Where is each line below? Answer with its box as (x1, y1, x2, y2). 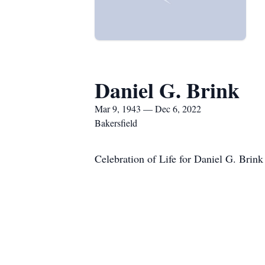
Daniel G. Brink (95, 75, 240, 105)
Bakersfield (95, 117, 137, 129)
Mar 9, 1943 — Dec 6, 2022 (95, 102, 201, 115)
